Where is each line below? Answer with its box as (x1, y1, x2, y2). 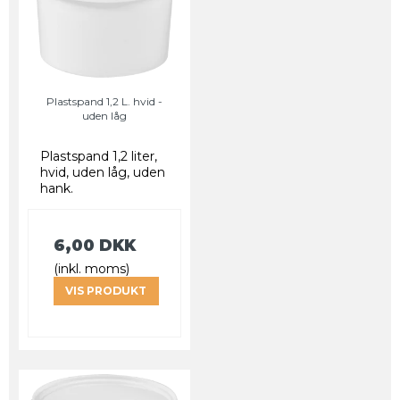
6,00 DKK (54, 235, 136, 254)
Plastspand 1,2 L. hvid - (46, 94, 162, 108)
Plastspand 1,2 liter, (40, 147, 157, 164)
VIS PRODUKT (65, 284, 147, 298)
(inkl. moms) (54, 260, 129, 277)
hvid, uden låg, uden (40, 163, 165, 180)
